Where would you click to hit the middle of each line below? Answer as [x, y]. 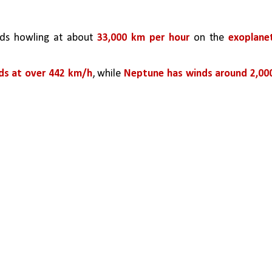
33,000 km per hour [143, 38]
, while [108, 74]
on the [209, 38]
